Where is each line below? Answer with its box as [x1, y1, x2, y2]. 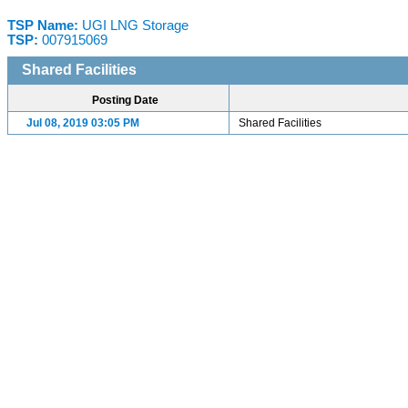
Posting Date [92, 94, 158, 107]
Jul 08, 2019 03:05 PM [26, 117, 139, 129]
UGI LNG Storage [82, 18, 189, 33]
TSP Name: [7, 18, 82, 33]
